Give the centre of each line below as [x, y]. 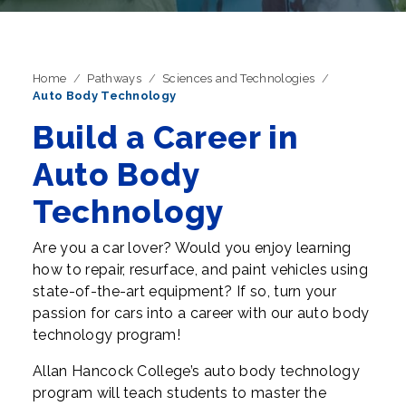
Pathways [114, 78]
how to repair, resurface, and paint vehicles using [201, 270]
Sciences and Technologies [239, 78]
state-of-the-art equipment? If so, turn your [185, 291]
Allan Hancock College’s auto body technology [197, 371]
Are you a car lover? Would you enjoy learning [192, 248]
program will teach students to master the [180, 393]
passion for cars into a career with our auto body [201, 313]
